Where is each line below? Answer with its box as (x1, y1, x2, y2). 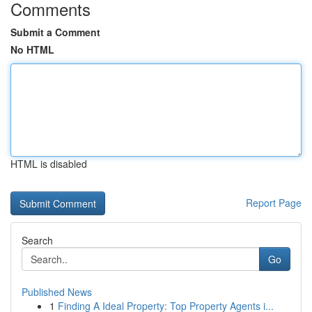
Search (22, 233, 53, 247)
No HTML (10, 42, 54, 56)
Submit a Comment (10, 25, 100, 39)
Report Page (246, 196, 302, 210)
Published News (22, 285, 92, 299)
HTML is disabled (10, 157, 87, 171)
